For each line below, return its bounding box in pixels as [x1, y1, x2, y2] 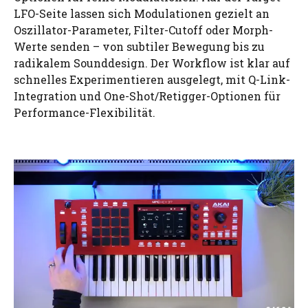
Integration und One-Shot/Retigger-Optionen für [14, 88, 280, 103]
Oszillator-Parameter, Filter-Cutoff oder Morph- [14, 22, 273, 37]
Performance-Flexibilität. [14, 104, 155, 120]
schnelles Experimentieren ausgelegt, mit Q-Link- [14, 71, 290, 87]
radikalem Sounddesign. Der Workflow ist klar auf [14, 55, 290, 70]
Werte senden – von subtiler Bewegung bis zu [14, 38, 265, 54]
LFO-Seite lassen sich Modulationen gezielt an [14, 5, 269, 21]
